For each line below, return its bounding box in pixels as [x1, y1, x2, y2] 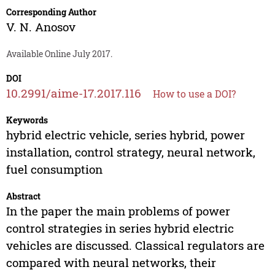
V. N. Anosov [6, 19, 76, 35]
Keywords [6, 114, 48, 126]
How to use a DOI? [152, 87, 236, 101]
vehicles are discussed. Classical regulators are [6, 238, 265, 254]
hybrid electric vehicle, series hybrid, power [6, 127, 245, 143]
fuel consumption [6, 161, 103, 177]
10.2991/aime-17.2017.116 [6, 85, 141, 101]
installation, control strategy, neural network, [6, 144, 255, 160]
